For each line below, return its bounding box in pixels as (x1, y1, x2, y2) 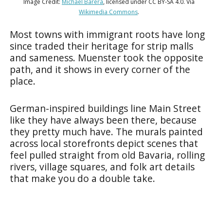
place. (10, 74, 36, 88)
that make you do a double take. (10, 172, 155, 185)
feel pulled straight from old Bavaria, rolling (10, 148, 205, 162)
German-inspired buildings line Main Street (10, 102, 201, 115)
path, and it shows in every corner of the (10, 63, 190, 76)
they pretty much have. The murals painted (10, 125, 203, 138)
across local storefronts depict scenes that (10, 137, 198, 150)
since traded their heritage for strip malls (10, 39, 193, 53)
